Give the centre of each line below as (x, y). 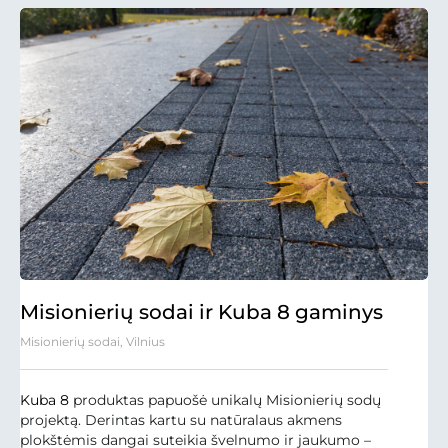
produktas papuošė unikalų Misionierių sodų (225, 400)
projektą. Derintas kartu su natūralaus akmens (181, 420)
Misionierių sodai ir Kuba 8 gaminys (201, 312)
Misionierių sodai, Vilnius (92, 342)
